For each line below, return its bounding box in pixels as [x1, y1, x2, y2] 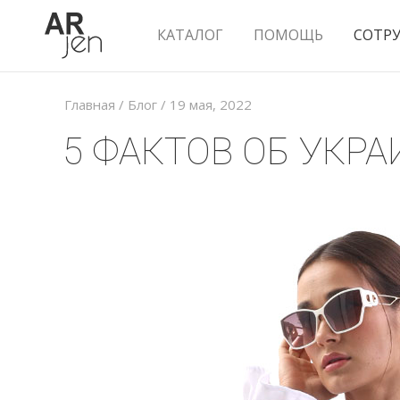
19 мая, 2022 [170, 96, 252, 113]
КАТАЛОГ [157, 25, 223, 45]
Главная [64, 96, 115, 113]
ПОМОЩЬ [254, 25, 323, 45]
